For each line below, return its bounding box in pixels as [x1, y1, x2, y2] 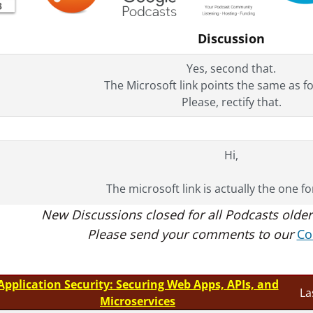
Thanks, [211, 214, 252, 230]
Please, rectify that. [181, 94, 282, 110]
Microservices [100, 293, 175, 309]
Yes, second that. [187, 60, 276, 76]
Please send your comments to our [87, 225, 297, 242]
